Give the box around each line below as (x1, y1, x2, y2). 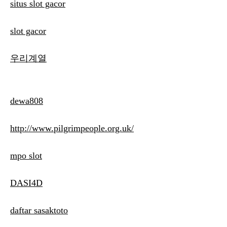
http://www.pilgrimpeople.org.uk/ (10, 123, 134, 134)
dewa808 (10, 96, 43, 106)
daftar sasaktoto (10, 205, 68, 216)
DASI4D (10, 178, 43, 188)
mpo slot (10, 150, 42, 161)
